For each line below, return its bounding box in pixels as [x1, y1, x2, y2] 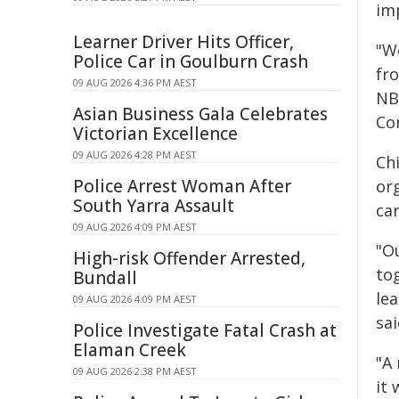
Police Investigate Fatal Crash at [73, 319, 337, 342]
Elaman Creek [73, 338, 186, 362]
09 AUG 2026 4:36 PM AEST [73, 76, 197, 89]
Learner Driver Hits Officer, [73, 30, 294, 53]
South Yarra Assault [73, 194, 234, 217]
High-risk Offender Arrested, [73, 247, 305, 270]
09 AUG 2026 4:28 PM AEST [73, 148, 197, 161]
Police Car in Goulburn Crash [73, 50, 308, 73]
